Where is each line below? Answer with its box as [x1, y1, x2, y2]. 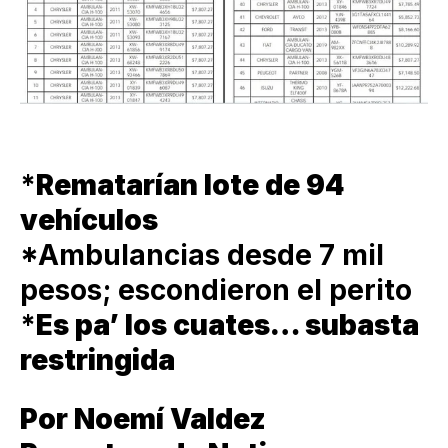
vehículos [20, 202, 158, 237]
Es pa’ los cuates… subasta [36, 307, 419, 342]
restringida [20, 342, 175, 377]
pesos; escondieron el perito [20, 272, 412, 307]
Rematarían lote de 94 [36, 167, 344, 202]
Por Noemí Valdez [20, 401, 266, 436]
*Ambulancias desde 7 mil [20, 237, 384, 272]
